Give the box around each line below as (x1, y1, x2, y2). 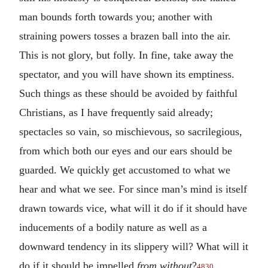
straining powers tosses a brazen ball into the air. (19, 30, 231, 42)
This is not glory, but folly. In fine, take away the (19, 49, 233, 61)
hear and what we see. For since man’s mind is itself (19, 183, 247, 195)
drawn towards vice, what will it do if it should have (19, 202, 247, 214)
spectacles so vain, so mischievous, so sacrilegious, (19, 126, 242, 138)
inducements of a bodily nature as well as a (19, 221, 207, 233)
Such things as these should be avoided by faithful (19, 87, 237, 99)
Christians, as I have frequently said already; (19, 106, 213, 118)
